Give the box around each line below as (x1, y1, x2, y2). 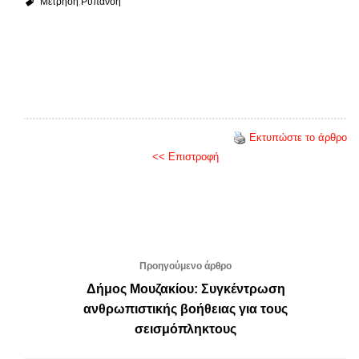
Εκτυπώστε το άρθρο (249, 131, 347, 143)
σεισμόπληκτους (135, 321, 236, 336)
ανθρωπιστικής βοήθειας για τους (83, 301, 288, 316)
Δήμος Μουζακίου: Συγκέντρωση (86, 281, 285, 296)
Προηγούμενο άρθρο (139, 260, 232, 272)
